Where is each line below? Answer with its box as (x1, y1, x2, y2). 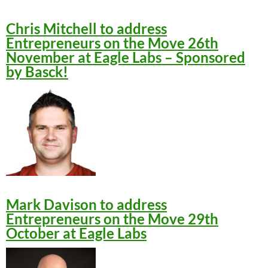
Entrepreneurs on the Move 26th (6, 34, 218, 51)
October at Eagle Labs (6, 224, 147, 242)
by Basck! (6, 63, 68, 80)
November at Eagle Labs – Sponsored (6, 48, 245, 66)
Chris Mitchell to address (6, 20, 167, 37)
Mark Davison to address (6, 196, 167, 213)
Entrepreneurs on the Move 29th (6, 210, 218, 227)
